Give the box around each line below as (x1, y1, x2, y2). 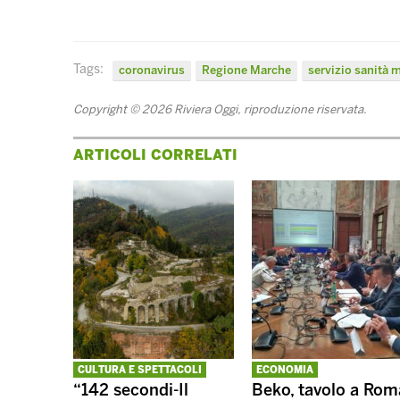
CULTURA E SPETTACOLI (78, 364, 202, 377)
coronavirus (119, 63, 185, 78)
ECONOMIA (256, 364, 313, 377)
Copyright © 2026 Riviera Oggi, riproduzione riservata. (73, 103, 367, 117)
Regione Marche (202, 63, 291, 78)
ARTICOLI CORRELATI (73, 146, 237, 164)
